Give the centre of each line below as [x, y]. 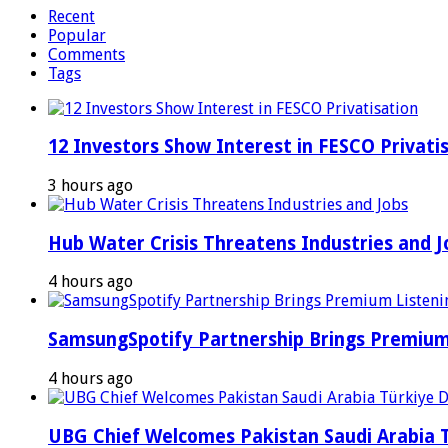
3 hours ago [90, 185]
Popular [77, 35]
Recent [71, 16]
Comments [86, 54]
